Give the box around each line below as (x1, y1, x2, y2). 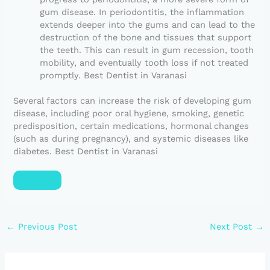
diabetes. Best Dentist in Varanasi (13, 146, 159, 157)
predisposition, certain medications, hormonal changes (13, 121, 250, 132)
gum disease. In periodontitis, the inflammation (40, 6, 245, 17)
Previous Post (14, 221, 77, 233)
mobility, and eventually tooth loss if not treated (40, 57, 249, 68)
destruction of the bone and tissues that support (40, 31, 252, 43)
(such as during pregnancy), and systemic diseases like (13, 133, 249, 145)
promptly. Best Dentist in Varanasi (40, 69, 187, 81)
